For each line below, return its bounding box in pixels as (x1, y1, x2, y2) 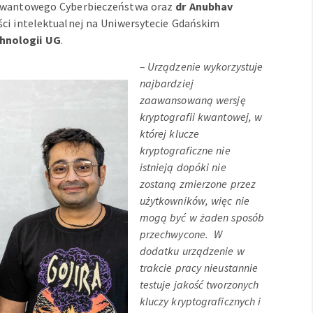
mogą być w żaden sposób (139, 210, 265, 225)
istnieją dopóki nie (139, 160, 226, 175)
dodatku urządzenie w (139, 244, 245, 259)
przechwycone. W (139, 227, 223, 242)
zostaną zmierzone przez (139, 177, 256, 191)
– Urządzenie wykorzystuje (139, 59, 263, 74)
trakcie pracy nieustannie (139, 261, 259, 275)
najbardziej (139, 76, 194, 91)
